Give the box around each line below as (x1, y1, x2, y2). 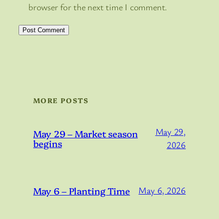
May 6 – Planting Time (33, 184, 130, 197)
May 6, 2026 (138, 184, 186, 197)
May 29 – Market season (33, 127, 138, 140)
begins (33, 136, 62, 150)
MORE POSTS (33, 95, 88, 105)
